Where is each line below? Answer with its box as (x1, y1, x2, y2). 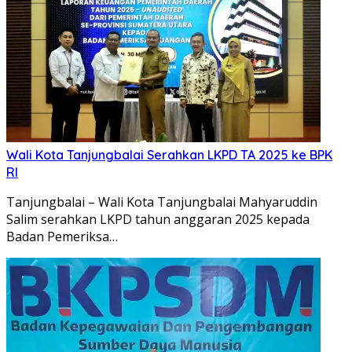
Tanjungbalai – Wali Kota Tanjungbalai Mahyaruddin (6, 192, 317, 211)
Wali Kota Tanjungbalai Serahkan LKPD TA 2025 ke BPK (6, 146, 332, 163)
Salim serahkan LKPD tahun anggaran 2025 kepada (6, 210, 310, 228)
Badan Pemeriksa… (6, 227, 118, 245)
